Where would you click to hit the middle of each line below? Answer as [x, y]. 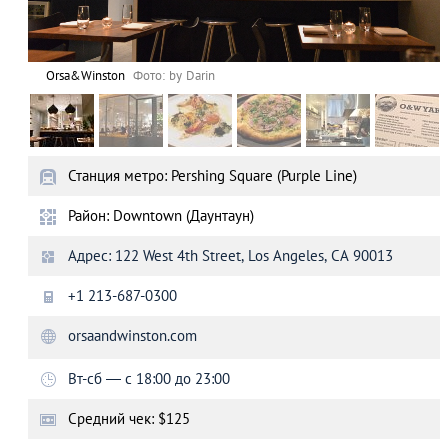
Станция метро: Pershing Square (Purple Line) [212, 175]
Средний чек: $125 [129, 418]
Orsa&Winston [86, 75]
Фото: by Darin [174, 75]
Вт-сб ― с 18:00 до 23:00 [149, 378]
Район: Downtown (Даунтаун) [161, 215]
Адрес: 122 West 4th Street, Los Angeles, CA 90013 [230, 255]
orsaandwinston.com [132, 335]
